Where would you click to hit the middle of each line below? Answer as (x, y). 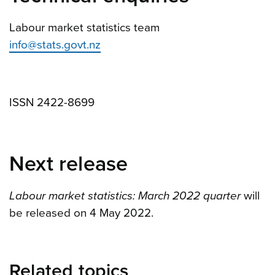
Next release (69, 165)
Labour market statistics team (84, 28)
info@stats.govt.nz (55, 45)
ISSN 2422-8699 (52, 103)
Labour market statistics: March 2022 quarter (125, 196)
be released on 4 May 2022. (81, 213)
